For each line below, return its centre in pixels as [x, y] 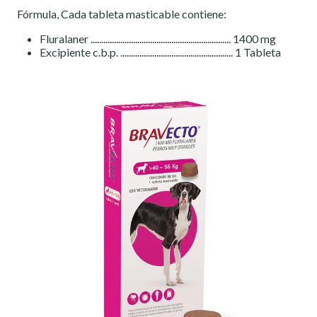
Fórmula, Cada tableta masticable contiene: [122, 14]
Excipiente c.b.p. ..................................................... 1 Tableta [160, 52]
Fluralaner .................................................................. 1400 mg [158, 39]
